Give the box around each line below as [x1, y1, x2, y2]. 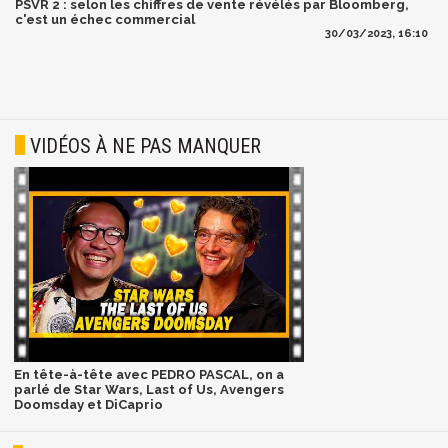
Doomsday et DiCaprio [13, 396, 163, 412]
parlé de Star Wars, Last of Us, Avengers [13, 381, 284, 397]
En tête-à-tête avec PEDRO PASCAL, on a [13, 366, 284, 382]
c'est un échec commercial [15, 12, 195, 28]
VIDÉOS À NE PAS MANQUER [30, 134, 261, 159]
